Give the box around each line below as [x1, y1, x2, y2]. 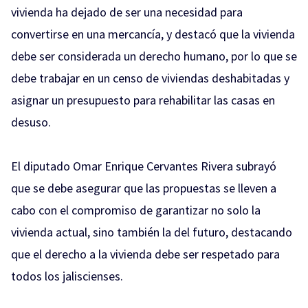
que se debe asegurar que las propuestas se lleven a [11, 179, 276, 196]
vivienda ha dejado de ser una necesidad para [11, 3, 243, 20]
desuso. [11, 113, 51, 130]
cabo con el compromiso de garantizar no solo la [11, 201, 261, 218]
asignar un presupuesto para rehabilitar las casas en [11, 91, 275, 108]
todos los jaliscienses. [11, 267, 123, 284]
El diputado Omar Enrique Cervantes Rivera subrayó [11, 157, 276, 174]
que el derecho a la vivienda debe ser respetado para [11, 245, 280, 262]
